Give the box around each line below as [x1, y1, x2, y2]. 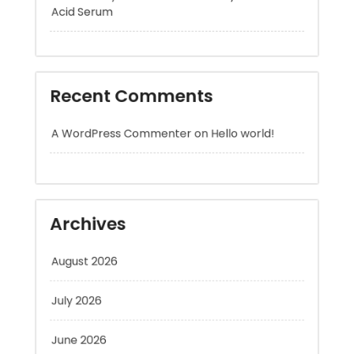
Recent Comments [33, 16, 218, 44]
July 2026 [35, 251, 92, 270]
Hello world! [215, 62, 288, 81]
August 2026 [35, 207, 111, 226]
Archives [33, 160, 119, 188]
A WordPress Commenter [35, 62, 194, 81]
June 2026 [35, 296, 98, 314]
